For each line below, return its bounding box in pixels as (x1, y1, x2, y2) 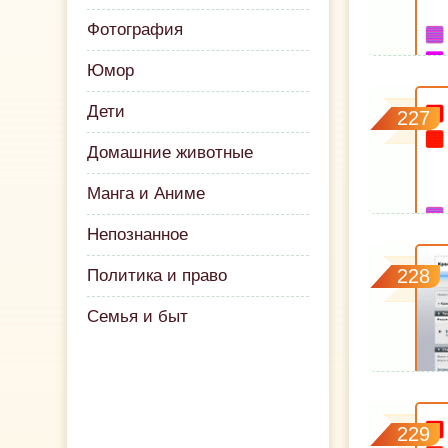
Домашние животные (87, 143, 254, 162)
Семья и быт (87, 307, 189, 326)
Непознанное (87, 225, 189, 244)
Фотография (87, 20, 184, 39)
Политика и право (87, 266, 228, 285)
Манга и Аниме (87, 184, 206, 203)
